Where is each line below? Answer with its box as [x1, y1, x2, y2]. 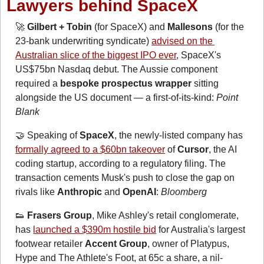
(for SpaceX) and [92, 21, 168, 32]
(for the [213, 21, 245, 32]
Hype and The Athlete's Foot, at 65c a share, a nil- [15, 252, 223, 263]
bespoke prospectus [60, 78, 153, 88]
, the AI [209, 144, 237, 154]
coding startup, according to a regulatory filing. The [15, 158, 226, 169]
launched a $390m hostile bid [33, 224, 157, 235]
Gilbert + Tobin [27, 21, 93, 32]
